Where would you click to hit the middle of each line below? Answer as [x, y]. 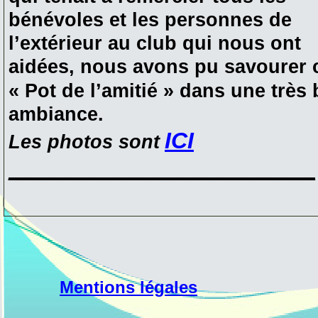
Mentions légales [128, 287]
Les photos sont [84, 142]
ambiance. [56, 115]
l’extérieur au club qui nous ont [155, 43]
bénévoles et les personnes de [150, 20]
